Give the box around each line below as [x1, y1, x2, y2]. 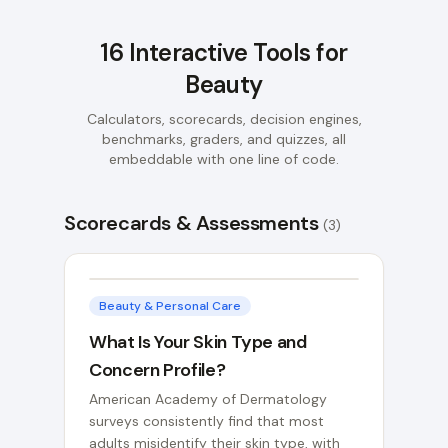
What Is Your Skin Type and [89, 330, 307, 354]
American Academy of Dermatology [89, 390, 327, 408]
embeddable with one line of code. [109, 150, 339, 168]
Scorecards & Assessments [64, 210, 319, 236]
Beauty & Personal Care [99, 298, 241, 314]
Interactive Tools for [123, 37, 348, 68]
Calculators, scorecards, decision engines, [86, 110, 362, 128]
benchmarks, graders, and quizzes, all [102, 130, 346, 148]
